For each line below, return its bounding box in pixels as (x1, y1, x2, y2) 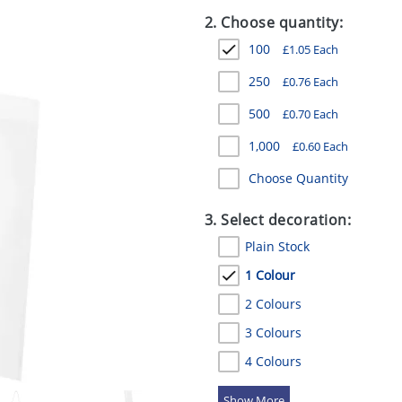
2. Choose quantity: (204, 13, 344, 32)
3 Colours (244, 324, 301, 341)
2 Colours (244, 295, 301, 312)
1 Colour (244, 267, 295, 284)
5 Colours (244, 381, 301, 398)
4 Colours (244, 353, 301, 370)
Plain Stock (244, 238, 310, 255)
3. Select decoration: (204, 210, 352, 230)
